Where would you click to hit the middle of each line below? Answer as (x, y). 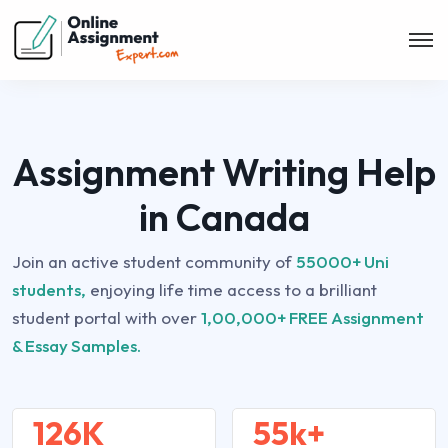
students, (49, 289)
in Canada (224, 217)
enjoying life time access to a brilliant (231, 289)
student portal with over (106, 317)
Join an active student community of (154, 261)
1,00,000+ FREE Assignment (312, 317)
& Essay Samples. (76, 345)
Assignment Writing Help (224, 172)
